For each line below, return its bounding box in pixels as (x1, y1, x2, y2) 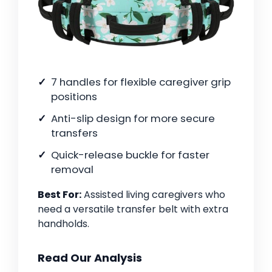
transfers (51, 126, 98, 141)
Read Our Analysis (38, 250, 142, 266)
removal (51, 162, 93, 177)
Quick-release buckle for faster (51, 148, 209, 163)
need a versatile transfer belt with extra (38, 202, 228, 217)
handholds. (38, 217, 89, 231)
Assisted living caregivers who (81, 188, 225, 202)
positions (51, 89, 97, 104)
